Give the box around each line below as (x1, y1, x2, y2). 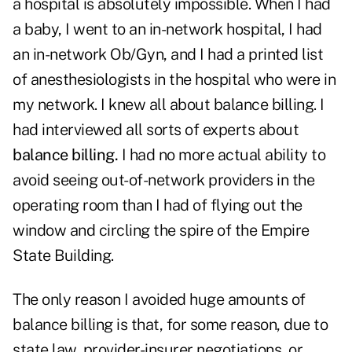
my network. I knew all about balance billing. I (13, 95, 324, 115)
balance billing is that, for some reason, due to (13, 315, 328, 335)
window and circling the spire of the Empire (13, 221, 310, 240)
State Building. (13, 246, 114, 266)
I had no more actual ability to (118, 145, 325, 165)
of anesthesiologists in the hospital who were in (13, 70, 335, 90)
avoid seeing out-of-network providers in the (13, 170, 314, 190)
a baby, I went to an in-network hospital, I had (13, 20, 322, 39)
